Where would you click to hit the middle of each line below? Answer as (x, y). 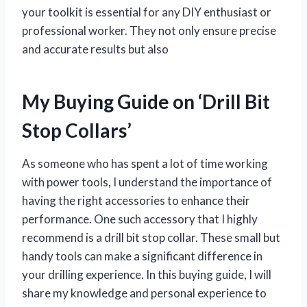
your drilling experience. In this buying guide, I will (147, 274)
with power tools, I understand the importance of (147, 182)
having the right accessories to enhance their (136, 200)
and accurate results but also (95, 49)
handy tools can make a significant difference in (142, 256)
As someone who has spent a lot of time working (145, 163)
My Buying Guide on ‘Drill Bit (146, 101)
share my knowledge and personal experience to (144, 293)
